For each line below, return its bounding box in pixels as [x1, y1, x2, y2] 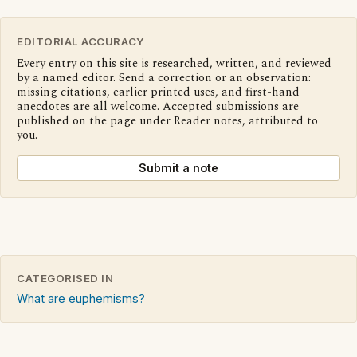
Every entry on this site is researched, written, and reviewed [17, 55, 331, 73]
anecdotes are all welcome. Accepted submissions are [17, 98, 299, 116]
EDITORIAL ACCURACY [17, 35, 145, 49]
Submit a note [139, 161, 218, 175]
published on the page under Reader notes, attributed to [17, 112, 318, 131]
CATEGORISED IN [17, 272, 114, 285]
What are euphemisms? [17, 292, 145, 306]
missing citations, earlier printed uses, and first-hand [17, 84, 300, 102]
